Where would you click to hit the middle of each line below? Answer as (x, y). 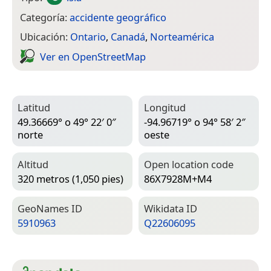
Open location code (189, 165)
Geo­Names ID (50, 209)
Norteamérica (182, 37)
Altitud (33, 165)
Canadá (128, 37)
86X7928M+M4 (178, 179)
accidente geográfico (118, 17)
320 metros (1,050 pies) (70, 179)
